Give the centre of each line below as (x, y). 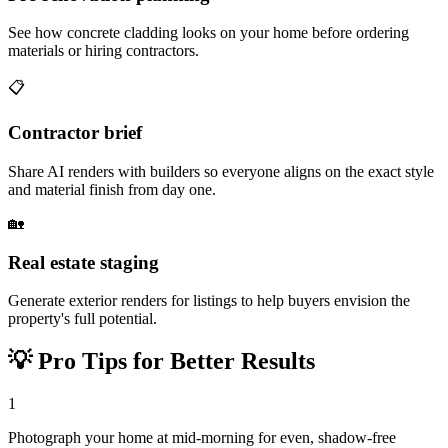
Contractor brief (75, 133)
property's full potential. (82, 319)
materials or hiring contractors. (103, 51)
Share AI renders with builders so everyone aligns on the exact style (221, 171)
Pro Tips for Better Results (173, 361)
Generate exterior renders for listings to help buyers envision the (209, 301)
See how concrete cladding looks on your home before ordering (208, 33)
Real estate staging (83, 262)
